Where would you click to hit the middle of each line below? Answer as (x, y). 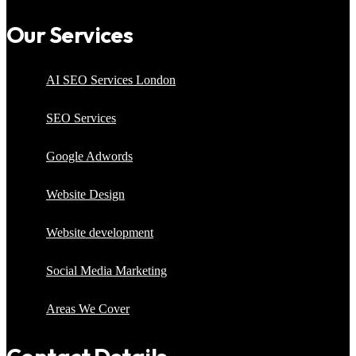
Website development (100, 233)
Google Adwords (89, 157)
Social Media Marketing (106, 271)
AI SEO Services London (111, 80)
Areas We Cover (88, 309)
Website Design (85, 195)
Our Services (70, 35)
